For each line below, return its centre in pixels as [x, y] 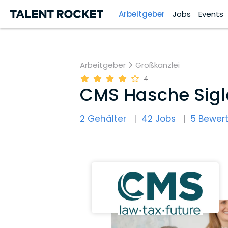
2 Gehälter [103, 119]
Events [211, 14]
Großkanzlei [158, 65]
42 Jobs [159, 119]
